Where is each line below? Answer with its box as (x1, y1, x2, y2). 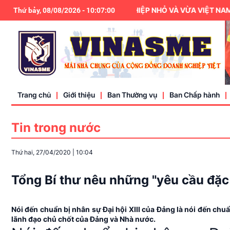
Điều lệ (63, 135, 86, 144)
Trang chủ (17, 90, 51, 100)
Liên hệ (63, 152, 88, 162)
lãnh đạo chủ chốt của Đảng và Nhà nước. (11, 215, 156, 224)
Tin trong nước (11, 120, 101, 136)
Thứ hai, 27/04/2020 (11, 148, 71, 157)
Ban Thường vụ (107, 90, 157, 100)
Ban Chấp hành (169, 90, 220, 100)
